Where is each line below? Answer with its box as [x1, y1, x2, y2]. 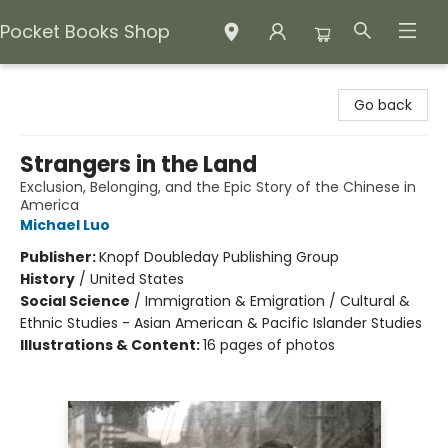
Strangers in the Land [20, 149, 257, 180]
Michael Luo [20, 215, 110, 235]
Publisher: [20, 247, 99, 267]
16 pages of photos [203, 335, 335, 355]
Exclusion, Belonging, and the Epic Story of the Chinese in [20, 177, 416, 197]
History [20, 269, 75, 289]
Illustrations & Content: [20, 335, 203, 355]
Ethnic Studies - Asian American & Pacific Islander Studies [20, 313, 422, 333]
